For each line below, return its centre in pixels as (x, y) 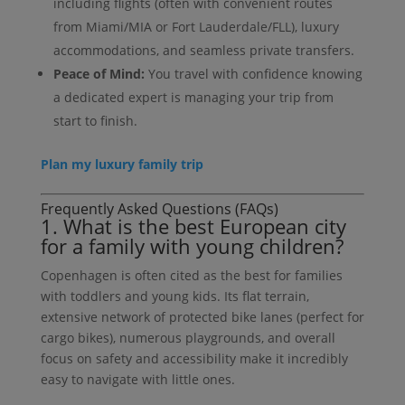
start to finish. (95, 120)
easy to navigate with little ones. (137, 379)
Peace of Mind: (99, 73)
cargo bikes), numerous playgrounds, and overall (188, 337)
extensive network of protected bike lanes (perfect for (202, 316)
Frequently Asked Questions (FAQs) (159, 208)
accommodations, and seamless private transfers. (203, 50)
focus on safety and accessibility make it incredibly (194, 358)
